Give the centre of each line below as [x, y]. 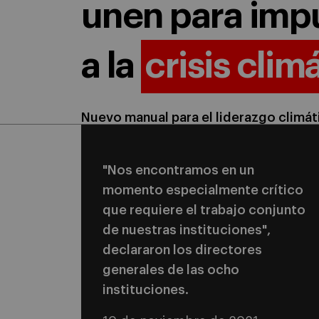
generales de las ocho [171, 270]
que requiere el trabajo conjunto [204, 210]
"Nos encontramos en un [178, 170]
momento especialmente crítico [203, 190]
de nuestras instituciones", [187, 230]
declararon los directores [182, 250]
